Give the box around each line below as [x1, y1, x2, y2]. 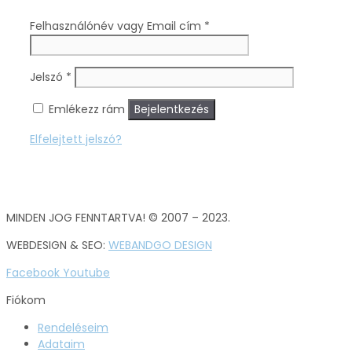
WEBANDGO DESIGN [108, 236, 212, 253]
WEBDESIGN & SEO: [6, 236, 108, 253]
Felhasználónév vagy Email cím [30, 17, 204, 34]
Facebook [6, 264, 60, 280]
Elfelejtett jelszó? [30, 130, 122, 147]
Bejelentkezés [134, 101, 209, 117]
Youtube [63, 264, 110, 280]
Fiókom [6, 291, 46, 308]
